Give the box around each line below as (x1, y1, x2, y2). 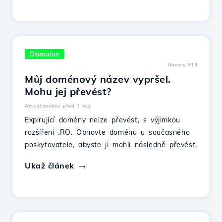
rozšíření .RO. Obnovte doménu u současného (25, 128, 190, 137)
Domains (30, 50, 59, 58)
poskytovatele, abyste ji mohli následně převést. (25, 140, 197, 149)
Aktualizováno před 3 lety (25, 103, 91, 109)
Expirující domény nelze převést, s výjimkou (25, 115, 180, 124)
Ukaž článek (25, 161, 74, 170)
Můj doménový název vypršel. (25, 73, 171, 85)
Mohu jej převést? (25, 85, 111, 98)
